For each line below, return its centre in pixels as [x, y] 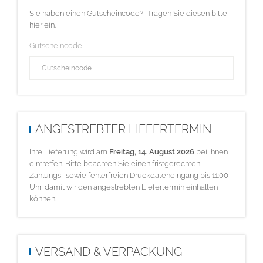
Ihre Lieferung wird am [69, 152]
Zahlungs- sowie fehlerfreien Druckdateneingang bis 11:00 [129, 175]
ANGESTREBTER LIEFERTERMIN [123, 129]
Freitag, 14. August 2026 [152, 152]
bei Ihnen [211, 152]
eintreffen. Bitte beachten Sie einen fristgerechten [115, 163]
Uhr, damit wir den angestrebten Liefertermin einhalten [124, 187]
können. [43, 199]
